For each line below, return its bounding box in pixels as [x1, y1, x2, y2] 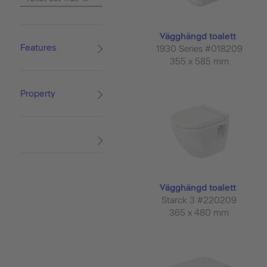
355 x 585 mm [169, 56, 231, 67]
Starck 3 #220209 [162, 195, 239, 206]
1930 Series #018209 [156, 44, 245, 55]
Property [20, 88, 55, 99]
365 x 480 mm [169, 207, 231, 219]
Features [20, 42, 56, 53]
